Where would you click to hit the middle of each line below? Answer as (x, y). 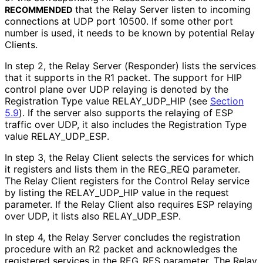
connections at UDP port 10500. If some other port (119, 21)
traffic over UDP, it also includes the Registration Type (126, 125)
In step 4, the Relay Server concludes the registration (122, 237)
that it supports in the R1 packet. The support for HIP (123, 78)
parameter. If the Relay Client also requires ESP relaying (129, 205)
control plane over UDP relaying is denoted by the (117, 90)
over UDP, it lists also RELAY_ (71, 216)
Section (227, 101)
